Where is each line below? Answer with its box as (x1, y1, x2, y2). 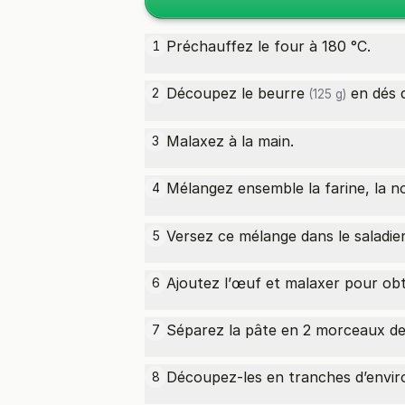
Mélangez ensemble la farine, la (166, 179, 391, 197)
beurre (258, 84, 305, 102)
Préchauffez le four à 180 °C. (166, 37, 371, 55)
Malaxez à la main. (166, 132, 294, 150)
